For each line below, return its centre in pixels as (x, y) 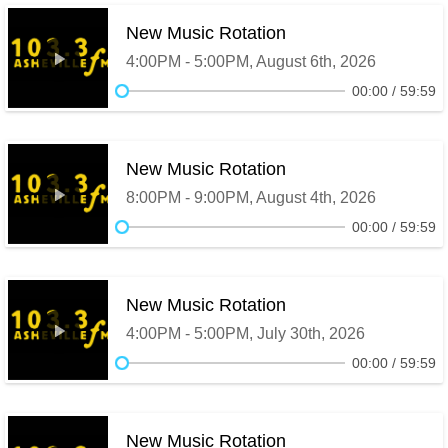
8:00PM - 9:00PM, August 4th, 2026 (251, 197)
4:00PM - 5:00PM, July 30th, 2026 (245, 333)
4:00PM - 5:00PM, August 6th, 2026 (251, 61)
